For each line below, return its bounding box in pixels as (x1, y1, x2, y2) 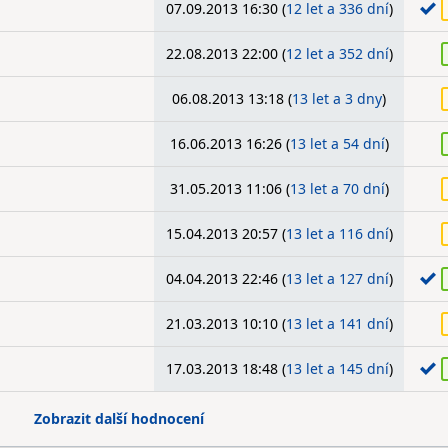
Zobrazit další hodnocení (34, 409, 205, 428)
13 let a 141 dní (285, 314, 389, 333)
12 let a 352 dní (285, 44, 389, 63)
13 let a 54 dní (289, 134, 385, 153)
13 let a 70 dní (289, 179, 385, 198)
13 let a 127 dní (285, 269, 389, 288)
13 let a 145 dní (285, 359, 389, 378)
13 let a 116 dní (285, 224, 389, 243)
